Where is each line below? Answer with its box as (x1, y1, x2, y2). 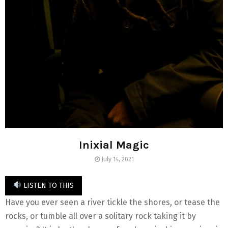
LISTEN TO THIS (21, 181, 74, 190)
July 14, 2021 (101, 155, 134, 163)
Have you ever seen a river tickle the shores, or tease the (5, 197, 220, 207)
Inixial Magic (79, 138, 149, 152)
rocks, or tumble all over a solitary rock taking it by (5, 211, 196, 221)
